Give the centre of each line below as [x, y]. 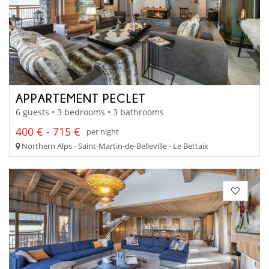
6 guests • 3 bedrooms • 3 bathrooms [90, 112]
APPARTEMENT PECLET [81, 98]
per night [103, 132]
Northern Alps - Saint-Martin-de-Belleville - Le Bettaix [114, 146]
